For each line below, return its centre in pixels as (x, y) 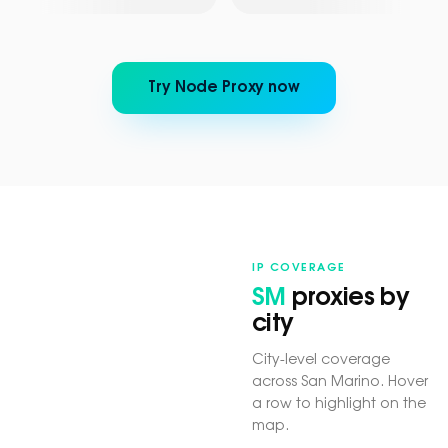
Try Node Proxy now (224, 87)
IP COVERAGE (299, 267)
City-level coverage (321, 359)
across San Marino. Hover (340, 381)
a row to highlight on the (339, 403)
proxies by (347, 297)
